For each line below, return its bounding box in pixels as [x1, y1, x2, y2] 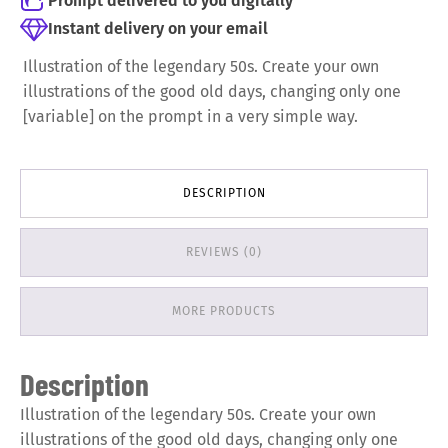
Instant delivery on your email [47, 18, 268, 38]
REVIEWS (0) [186, 245, 262, 260]
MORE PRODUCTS [172, 304, 276, 319]
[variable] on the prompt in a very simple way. [23, 107, 359, 127]
